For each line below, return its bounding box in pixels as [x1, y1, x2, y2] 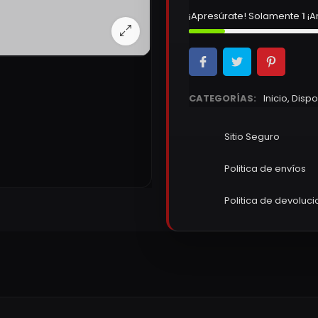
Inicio [263, 91, 287, 105]
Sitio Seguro [224, 130, 280, 144]
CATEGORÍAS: [189, 91, 256, 105]
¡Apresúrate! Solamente [189, 9, 302, 23]
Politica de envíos [224, 162, 306, 176]
